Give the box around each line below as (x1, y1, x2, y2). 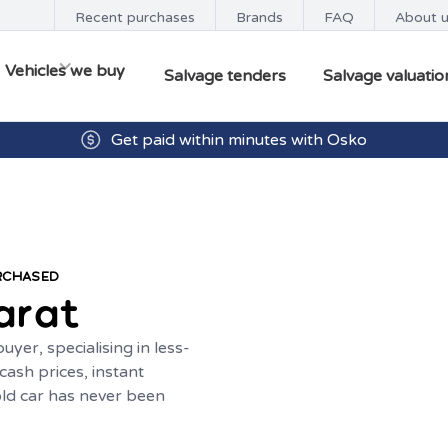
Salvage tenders (163, 66, 286, 86)
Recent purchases (75, 9, 195, 26)
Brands (236, 9, 283, 26)
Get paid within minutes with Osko (111, 130, 367, 150)
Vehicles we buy (5, 61, 126, 81)
